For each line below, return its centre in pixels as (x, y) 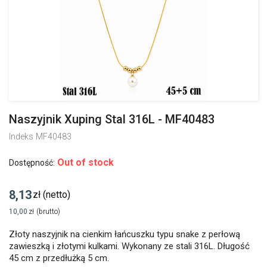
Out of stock (86, 162)
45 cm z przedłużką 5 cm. (59, 258)
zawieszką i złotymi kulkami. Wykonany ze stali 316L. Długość (129, 246)
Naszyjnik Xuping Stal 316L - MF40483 (112, 119)
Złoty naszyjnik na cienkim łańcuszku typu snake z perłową (125, 234)
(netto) (57, 195)
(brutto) (49, 212)
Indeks (21, 136)
